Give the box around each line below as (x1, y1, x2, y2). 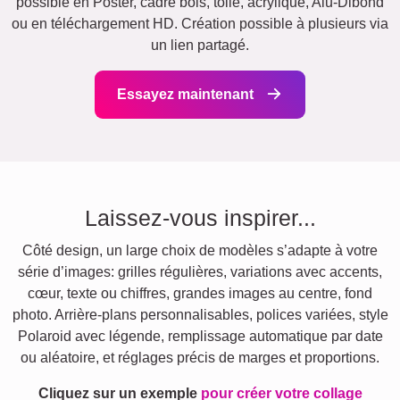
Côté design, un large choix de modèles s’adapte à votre (22, 243, 378, 259)
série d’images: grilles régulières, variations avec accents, (18, 264, 382, 280)
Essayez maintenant (117, 87, 257, 103)
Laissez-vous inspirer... (84, 205, 316, 231)
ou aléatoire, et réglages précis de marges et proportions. (21, 350, 379, 366)
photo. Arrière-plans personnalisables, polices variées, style (12, 307, 388, 323)
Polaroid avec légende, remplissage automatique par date (17, 329, 383, 345)
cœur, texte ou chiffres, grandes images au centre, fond (28, 286, 372, 302)
